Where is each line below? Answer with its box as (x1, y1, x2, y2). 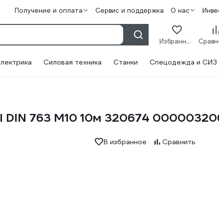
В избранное (103, 137, 147, 146)
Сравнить (162, 137, 196, 146)
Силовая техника (44, 58, 102, 66)
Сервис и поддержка (95, 6, 164, 15)
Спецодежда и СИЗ (150, 58, 217, 66)
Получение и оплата (14, 6, 83, 15)
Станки (113, 58, 138, 66)
